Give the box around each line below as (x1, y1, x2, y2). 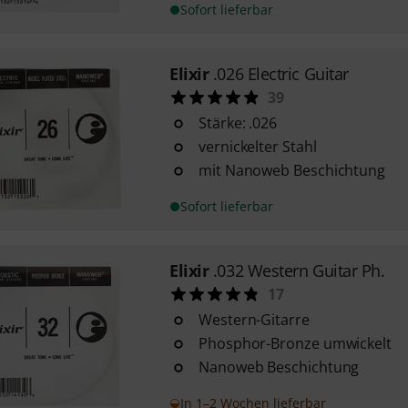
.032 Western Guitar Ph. (212, 260, 385, 281)
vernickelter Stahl (198, 137, 317, 157)
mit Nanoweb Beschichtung (198, 160, 386, 180)
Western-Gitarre (198, 310, 310, 330)
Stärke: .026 (198, 113, 278, 133)
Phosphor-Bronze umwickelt (198, 333, 392, 353)
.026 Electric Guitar (212, 63, 349, 85)
